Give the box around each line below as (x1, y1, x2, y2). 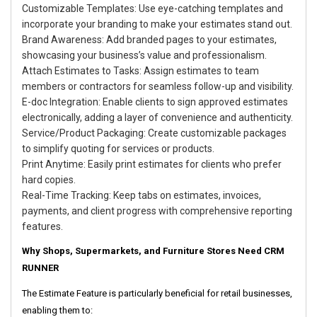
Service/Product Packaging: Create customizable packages (22, 127, 287, 139)
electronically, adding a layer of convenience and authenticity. (22, 112, 293, 124)
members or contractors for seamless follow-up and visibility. (22, 81, 294, 93)
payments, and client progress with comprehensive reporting (22, 205, 292, 217)
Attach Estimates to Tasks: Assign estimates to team (22, 65, 259, 77)
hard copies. (22, 174, 76, 186)
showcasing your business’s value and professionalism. (22, 50, 267, 62)
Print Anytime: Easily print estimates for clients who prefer (22, 158, 282, 171)
